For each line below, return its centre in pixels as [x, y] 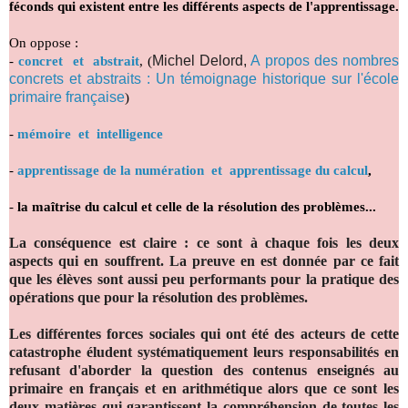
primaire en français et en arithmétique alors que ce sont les [204, 389]
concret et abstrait [79, 61]
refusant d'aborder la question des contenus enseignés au [204, 371]
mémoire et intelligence [90, 134]
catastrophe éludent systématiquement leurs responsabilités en [204, 352]
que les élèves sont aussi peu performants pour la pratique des [204, 280]
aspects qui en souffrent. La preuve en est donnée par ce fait [204, 261]
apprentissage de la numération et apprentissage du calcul [193, 171]
